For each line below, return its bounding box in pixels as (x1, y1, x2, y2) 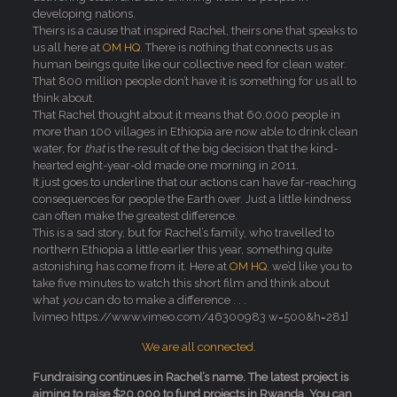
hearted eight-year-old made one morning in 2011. (32, 159, 299, 172)
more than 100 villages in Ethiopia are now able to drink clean (32, 125, 358, 138)
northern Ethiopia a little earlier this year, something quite (32, 243, 332, 256)
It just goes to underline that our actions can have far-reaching (32, 175, 356, 189)
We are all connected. (141, 340, 256, 354)
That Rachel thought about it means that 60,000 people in (32, 108, 340, 121)
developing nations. (32, 7, 136, 20)
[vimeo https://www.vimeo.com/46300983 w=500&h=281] (32, 310, 348, 323)
